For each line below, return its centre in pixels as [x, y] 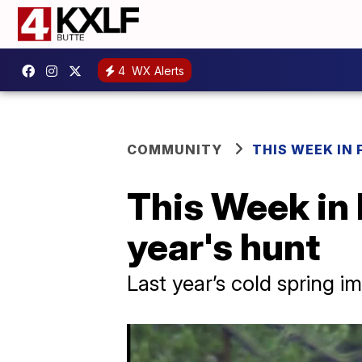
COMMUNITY [175, 149]
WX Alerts [156, 70]
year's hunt [223, 246]
